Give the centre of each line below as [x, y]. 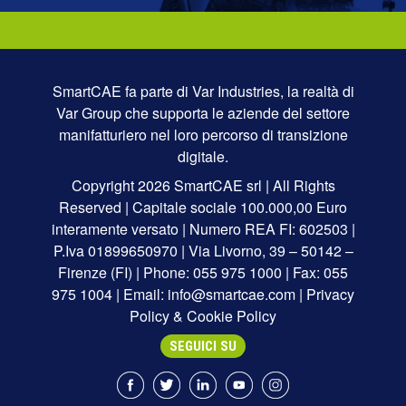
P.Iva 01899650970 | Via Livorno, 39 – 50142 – [203, 251]
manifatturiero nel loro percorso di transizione [203, 135]
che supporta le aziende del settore [236, 113]
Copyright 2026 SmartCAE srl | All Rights [203, 186]
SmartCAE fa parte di [122, 92]
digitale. [203, 157]
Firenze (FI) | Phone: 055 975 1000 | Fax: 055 [203, 273]
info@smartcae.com [232, 295]
